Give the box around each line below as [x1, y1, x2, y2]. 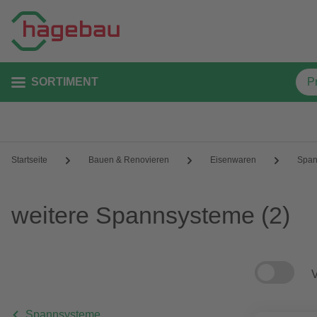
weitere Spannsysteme [11, 202, 255, 229]
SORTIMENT [31, 76, 98, 88]
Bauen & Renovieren [88, 155, 169, 165]
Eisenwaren [210, 155, 256, 165]
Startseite [11, 155, 47, 165]
